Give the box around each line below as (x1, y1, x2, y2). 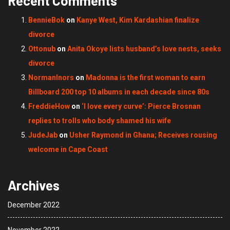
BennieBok (28, 16, 65, 25)
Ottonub (28, 45, 55, 53)
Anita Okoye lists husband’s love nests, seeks (67, 45, 221, 53)
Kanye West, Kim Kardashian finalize (76, 16, 199, 25)
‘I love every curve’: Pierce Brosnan (82, 102, 201, 111)
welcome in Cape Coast (28, 145, 108, 154)
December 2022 (8, 201, 60, 209)
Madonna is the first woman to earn (86, 73, 205, 82)
